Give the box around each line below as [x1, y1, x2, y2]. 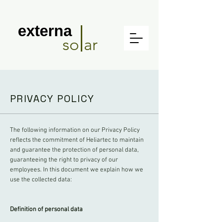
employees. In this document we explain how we [10, 166, 143, 174]
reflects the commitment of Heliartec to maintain [10, 136, 144, 144]
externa [18, 22, 72, 40]
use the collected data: [10, 176, 72, 184]
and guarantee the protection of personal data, [10, 146, 139, 154]
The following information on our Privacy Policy [10, 126, 140, 134]
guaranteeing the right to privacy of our [10, 156, 118, 164]
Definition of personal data [10, 206, 83, 214]
